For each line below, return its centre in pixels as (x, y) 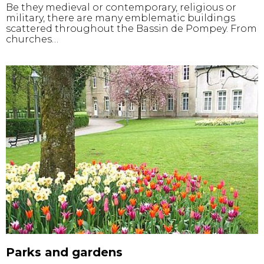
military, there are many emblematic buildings (121, 18)
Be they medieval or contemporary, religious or (121, 8)
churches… (32, 39)
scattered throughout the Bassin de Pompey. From (131, 29)
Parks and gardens (64, 253)
